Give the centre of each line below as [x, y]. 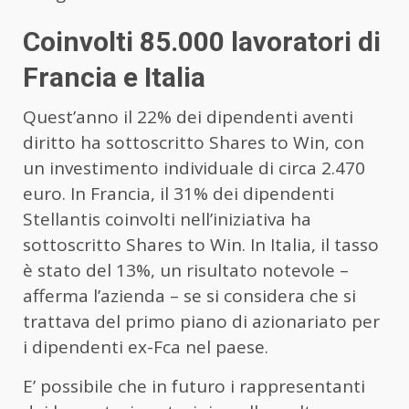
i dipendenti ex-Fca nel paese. [146, 346]
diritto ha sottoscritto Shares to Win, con [194, 142]
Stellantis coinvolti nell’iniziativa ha [167, 219]
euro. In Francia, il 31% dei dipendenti [178, 193]
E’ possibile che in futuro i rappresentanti [194, 386]
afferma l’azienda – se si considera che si [189, 295]
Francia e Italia [114, 77]
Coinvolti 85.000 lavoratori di [202, 41]
